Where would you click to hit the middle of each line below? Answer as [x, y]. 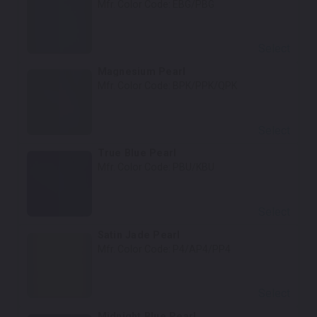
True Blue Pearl [137, 153]
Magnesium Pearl [142, 72]
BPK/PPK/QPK [204, 86]
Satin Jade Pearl [139, 235]
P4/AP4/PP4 [201, 249]
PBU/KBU [193, 167]
